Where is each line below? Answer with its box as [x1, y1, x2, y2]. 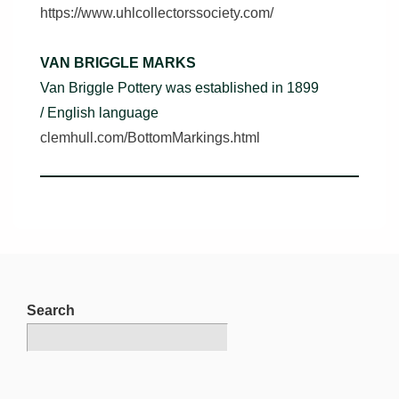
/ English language [40, 105, 159, 120]
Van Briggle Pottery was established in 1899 [40, 80, 319, 95]
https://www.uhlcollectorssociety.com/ [40, 5, 273, 20]
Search [27, 303, 75, 318]
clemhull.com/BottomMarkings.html [40, 130, 260, 145]
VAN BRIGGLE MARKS [40, 55, 196, 70]
